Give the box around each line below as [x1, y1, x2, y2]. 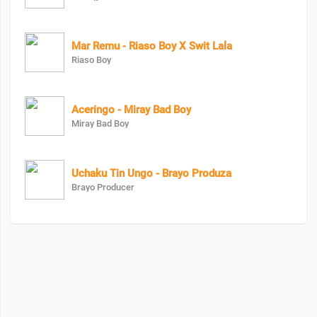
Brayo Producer [71, 182, 134, 193]
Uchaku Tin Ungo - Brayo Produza [71, 167, 231, 180]
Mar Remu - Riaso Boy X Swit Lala [71, 40, 232, 53]
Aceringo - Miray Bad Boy [71, 103, 191, 117]
